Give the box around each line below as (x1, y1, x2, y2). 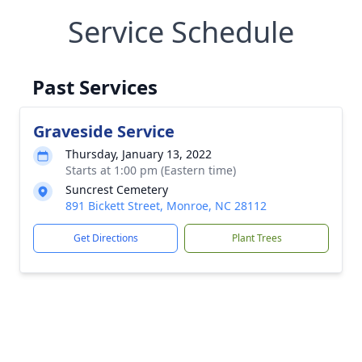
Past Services (32, 74, 158, 100)
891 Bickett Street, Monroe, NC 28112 (65, 198, 267, 213)
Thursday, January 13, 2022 (65, 146, 212, 162)
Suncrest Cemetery (65, 182, 168, 197)
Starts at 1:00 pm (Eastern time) (65, 162, 236, 178)
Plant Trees (231, 231, 282, 245)
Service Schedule (68, 12, 294, 52)
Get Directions (73, 231, 138, 245)
